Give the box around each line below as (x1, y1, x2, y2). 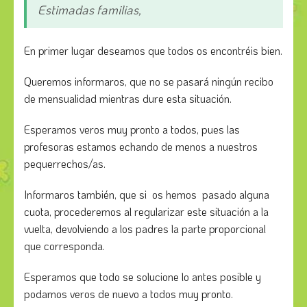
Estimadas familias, (38, 1, 141, 19)
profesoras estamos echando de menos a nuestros (24, 139, 258, 154)
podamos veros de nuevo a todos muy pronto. (24, 286, 233, 302)
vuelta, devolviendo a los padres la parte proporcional (24, 221, 266, 236)
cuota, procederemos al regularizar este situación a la (24, 204, 269, 219)
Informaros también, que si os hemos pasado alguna (24, 187, 269, 202)
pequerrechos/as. (24, 156, 106, 171)
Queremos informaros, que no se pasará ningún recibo (24, 74, 273, 89)
